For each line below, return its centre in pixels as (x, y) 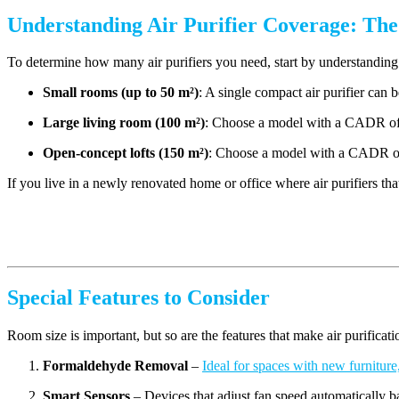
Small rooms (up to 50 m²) (121, 93)
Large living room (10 (108, 123)
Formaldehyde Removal (115, 366)
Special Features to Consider (138, 298)
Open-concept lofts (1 (106, 153)
